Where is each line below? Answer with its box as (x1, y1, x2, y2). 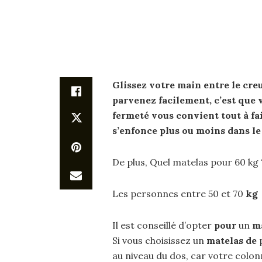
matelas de (206, 235, 257, 246)
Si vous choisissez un (112, 235, 206, 246)
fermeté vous (112, 109, 176, 121)
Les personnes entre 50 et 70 (112, 188, 246, 199)
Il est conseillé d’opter (112, 219, 214, 231)
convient (176, 109, 219, 121)
